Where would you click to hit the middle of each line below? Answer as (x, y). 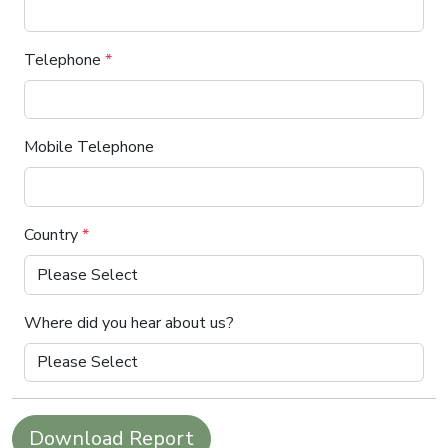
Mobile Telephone (89, 147)
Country (53, 234)
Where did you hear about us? (129, 322)
